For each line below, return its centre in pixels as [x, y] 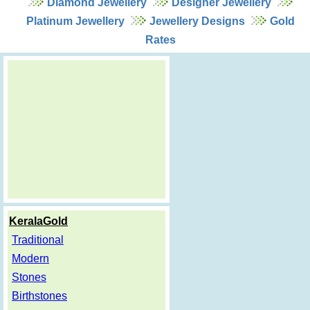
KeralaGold [38, 221]
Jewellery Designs [197, 21]
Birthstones [39, 295]
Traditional [38, 239]
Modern [30, 258]
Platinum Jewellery [75, 21]
